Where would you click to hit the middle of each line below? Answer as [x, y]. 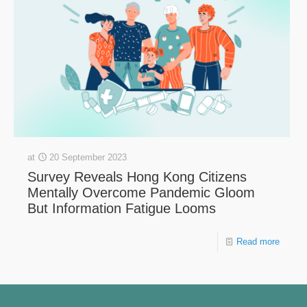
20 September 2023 [88, 157]
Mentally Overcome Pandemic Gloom [141, 192]
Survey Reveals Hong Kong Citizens [137, 176]
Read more [258, 241]
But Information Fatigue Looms [122, 208]
